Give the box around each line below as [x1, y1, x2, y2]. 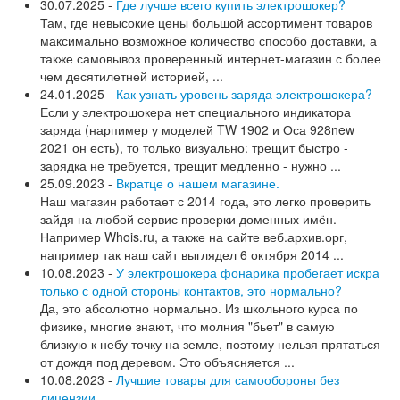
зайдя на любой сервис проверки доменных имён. [40, 209, 337, 228]
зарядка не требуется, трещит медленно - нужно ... [40, 155, 341, 174]
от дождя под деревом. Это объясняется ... [40, 352, 295, 371]
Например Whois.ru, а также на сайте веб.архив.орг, [40, 227, 347, 246]
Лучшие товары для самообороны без [116, 370, 339, 388]
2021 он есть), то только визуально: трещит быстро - [40, 137, 348, 156]
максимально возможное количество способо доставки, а [40, 30, 377, 49]
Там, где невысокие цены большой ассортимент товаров [40, 12, 372, 31]
